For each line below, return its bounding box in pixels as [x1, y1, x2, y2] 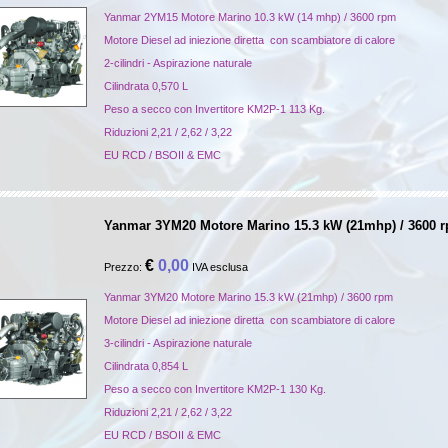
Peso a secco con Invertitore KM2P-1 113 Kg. [104, 103, 325, 115]
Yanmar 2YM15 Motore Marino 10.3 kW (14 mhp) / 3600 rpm [104, 11, 396, 23]
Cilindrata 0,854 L [104, 360, 188, 372]
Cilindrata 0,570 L [104, 80, 188, 92]
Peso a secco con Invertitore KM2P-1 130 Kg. [104, 383, 326, 395]
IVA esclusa [189, 261, 248, 273]
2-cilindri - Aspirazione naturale [104, 57, 252, 69]
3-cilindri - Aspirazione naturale [104, 337, 252, 349]
